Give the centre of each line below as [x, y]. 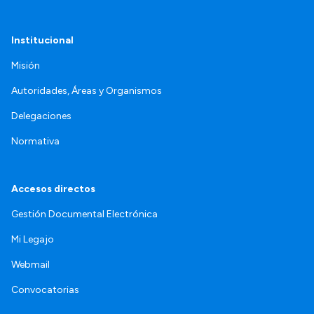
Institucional [42, 41]
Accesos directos [53, 189]
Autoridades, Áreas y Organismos [87, 91]
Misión [26, 66]
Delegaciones [41, 116]
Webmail [30, 265]
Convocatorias [45, 290]
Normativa [35, 142]
